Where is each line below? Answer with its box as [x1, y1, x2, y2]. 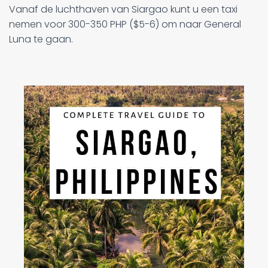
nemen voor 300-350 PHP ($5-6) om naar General [9, 17, 241, 32]
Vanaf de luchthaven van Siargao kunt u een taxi [9, 2, 237, 17]
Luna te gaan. [9, 32, 73, 47]
